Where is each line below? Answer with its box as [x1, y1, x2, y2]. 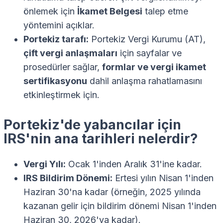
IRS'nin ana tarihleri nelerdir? [3, 130, 198, 147]
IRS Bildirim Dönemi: [23, 172, 112, 183]
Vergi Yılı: [23, 158, 66, 169]
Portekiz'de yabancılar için [3, 116, 181, 133]
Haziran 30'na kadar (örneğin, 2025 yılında [23, 186, 201, 197]
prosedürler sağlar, [23, 62, 102, 73]
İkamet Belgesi [77, 6, 142, 17]
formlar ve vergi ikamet [102, 62, 206, 73]
